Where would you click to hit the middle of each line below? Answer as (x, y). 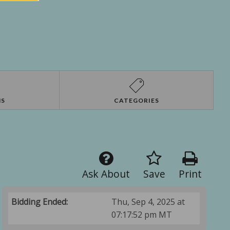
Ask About (106, 174)
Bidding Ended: (40, 202)
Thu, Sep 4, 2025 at (148, 202)
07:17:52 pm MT (142, 215)
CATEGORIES (136, 101)
